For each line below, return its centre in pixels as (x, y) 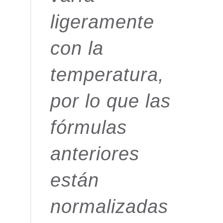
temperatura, (107, 75)
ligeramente (102, 22)
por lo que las (111, 101)
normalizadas (109, 207)
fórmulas (89, 128)
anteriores (95, 154)
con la (77, 49)
